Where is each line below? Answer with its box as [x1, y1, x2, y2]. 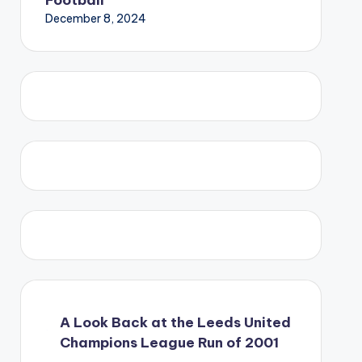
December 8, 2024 [44, 11, 146, 26]
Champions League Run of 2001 [59, 333, 279, 351]
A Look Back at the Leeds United [59, 313, 291, 331]
